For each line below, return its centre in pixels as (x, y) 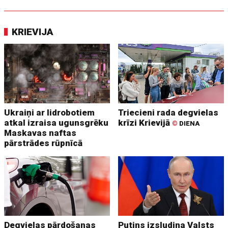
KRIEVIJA (33, 32)
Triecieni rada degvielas (168, 113)
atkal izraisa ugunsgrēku (56, 123)
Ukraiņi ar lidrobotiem (50, 113)
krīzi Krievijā (145, 123)
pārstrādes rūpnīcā (44, 143)
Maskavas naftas (40, 133)
